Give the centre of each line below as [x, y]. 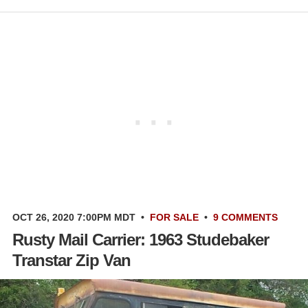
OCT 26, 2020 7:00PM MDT [74, 218]
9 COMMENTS [245, 218]
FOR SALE [174, 218]
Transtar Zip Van [71, 261]
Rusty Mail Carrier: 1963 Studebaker [141, 240]
